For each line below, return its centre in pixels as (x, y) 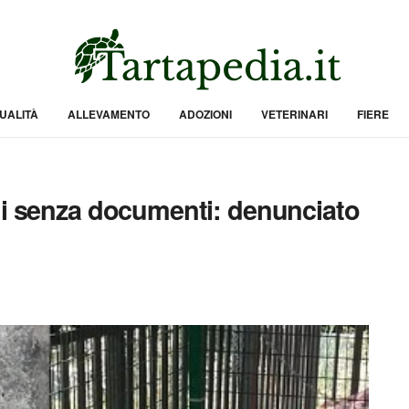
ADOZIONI (205, 114)
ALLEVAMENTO (108, 114)
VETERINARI (294, 114)
